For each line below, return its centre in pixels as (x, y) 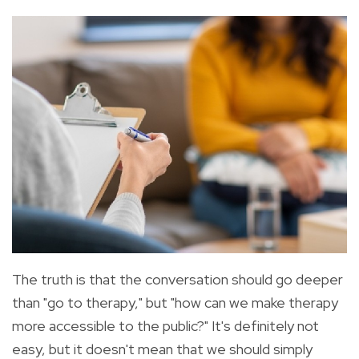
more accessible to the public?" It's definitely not (165, 326)
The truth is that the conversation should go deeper (177, 280)
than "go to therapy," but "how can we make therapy (175, 303)
